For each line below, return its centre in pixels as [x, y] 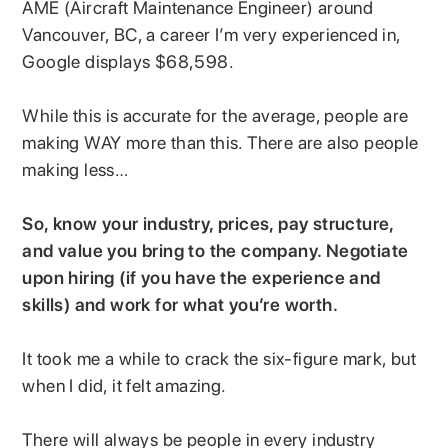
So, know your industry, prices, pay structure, [208, 223]
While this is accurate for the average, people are [215, 115]
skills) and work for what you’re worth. [182, 304]
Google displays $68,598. [128, 61]
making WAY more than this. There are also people [220, 142]
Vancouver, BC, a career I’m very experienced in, [211, 34]
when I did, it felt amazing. [127, 385]
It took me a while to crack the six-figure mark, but [219, 358]
